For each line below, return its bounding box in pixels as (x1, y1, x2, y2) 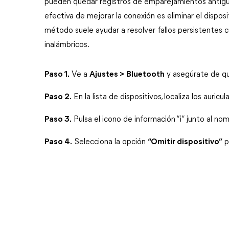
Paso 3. (44, 116, 72, 124)
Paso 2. (44, 93, 72, 101)
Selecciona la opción (72, 138, 148, 146)
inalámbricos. (44, 41, 89, 49)
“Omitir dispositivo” (148, 138, 222, 146)
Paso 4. (44, 138, 72, 146)
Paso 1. (44, 71, 70, 79)
